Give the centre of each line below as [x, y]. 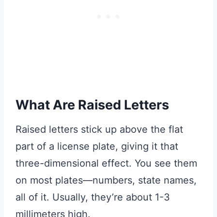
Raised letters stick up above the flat [99, 130]
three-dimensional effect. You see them [106, 163]
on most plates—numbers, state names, [106, 180]
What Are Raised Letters [92, 105]
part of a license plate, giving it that [97, 147]
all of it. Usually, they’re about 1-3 [93, 197]
